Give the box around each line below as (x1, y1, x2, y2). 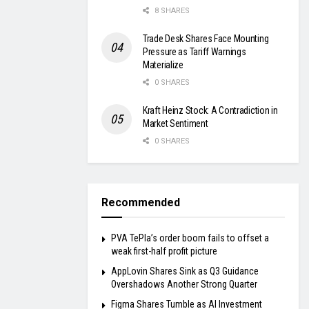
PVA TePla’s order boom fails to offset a (111, 232, 269, 244)
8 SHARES (152, 6, 190, 16)
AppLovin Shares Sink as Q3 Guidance (111, 266, 259, 277)
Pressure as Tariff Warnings (143, 46, 246, 58)
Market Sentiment (143, 118, 208, 130)
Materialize (143, 59, 183, 71)
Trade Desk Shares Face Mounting (143, 33, 269, 45)
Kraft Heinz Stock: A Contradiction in (143, 105, 278, 117)
